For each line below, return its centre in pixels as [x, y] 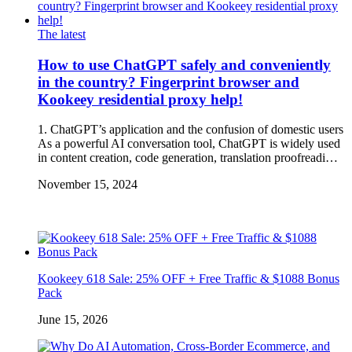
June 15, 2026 [73, 320]
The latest [62, 34]
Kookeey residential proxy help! [140, 99]
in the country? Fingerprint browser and [169, 82]
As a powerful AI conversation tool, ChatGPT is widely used [189, 144]
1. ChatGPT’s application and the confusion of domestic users [191, 130]
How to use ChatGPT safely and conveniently [184, 64]
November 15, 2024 [88, 185]
